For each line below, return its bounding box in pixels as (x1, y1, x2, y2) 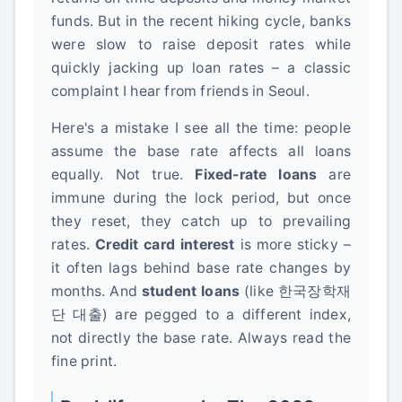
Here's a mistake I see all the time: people (51, 119, 351, 136)
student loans (141, 283, 240, 300)
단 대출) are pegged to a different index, (51, 306, 351, 323)
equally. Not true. (51, 166, 196, 183)
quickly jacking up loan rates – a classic (51, 59, 351, 76)
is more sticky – (234, 236, 352, 253)
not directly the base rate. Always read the (51, 329, 351, 346)
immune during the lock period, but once (51, 189, 351, 206)
